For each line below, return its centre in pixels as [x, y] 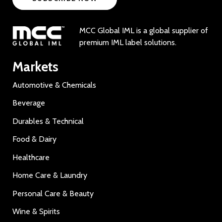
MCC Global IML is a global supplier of [144, 30]
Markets [35, 67]
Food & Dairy [34, 139]
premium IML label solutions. [128, 42]
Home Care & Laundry [50, 175]
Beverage [29, 103]
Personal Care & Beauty [53, 193]
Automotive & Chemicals [54, 85]
